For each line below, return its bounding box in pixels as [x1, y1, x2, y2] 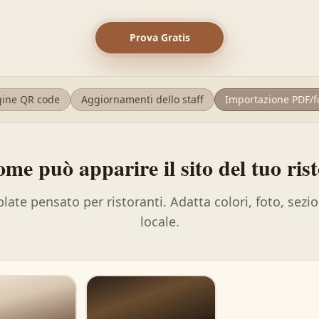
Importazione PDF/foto [205, 93, 313, 106]
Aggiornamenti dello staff [61, 93, 184, 106]
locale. [140, 213, 179, 230]
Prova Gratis [129, 31, 190, 44]
